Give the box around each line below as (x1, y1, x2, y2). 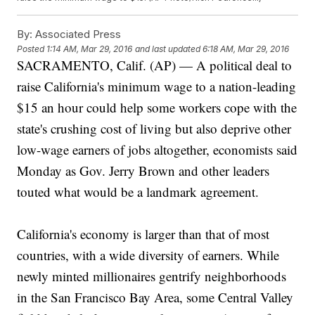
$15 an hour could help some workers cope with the (17, 98, 297, 117)
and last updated (135, 44, 201, 55)
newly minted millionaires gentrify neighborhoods (17, 267, 287, 285)
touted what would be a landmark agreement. (17, 183, 259, 201)
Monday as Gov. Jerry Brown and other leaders (17, 162, 270, 180)
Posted (17, 44, 47, 55)
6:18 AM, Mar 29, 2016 (202, 44, 290, 55)
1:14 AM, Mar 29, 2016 (46, 44, 133, 55)
